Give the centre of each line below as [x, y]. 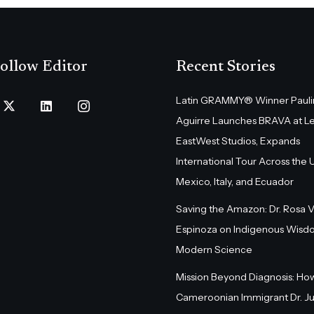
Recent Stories [226, 67]
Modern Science [214, 250]
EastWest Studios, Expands [238, 141]
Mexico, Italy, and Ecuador [235, 182]
